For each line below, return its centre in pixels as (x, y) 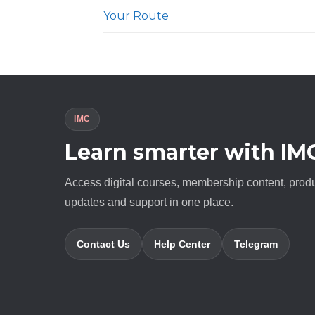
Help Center (182, 244)
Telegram (256, 244)
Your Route (136, 15)
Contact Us (103, 244)
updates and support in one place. (149, 202)
